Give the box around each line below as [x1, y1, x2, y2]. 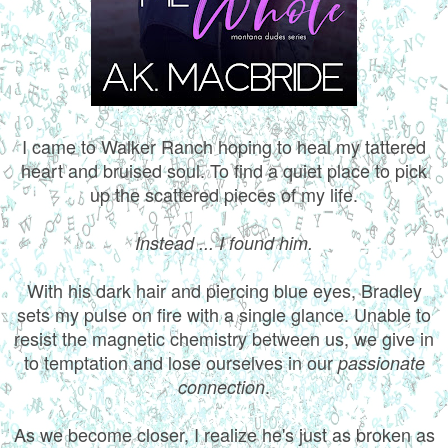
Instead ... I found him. [135, 229, 313, 255]
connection [178, 373, 265, 399]
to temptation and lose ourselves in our [23, 348, 338, 375]
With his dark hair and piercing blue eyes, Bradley [26, 276, 422, 303]
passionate [337, 349, 425, 375]
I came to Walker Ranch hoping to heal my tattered [22, 132, 426, 159]
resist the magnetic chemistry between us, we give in [14, 324, 434, 351]
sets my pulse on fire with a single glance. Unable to [17, 300, 431, 327]
